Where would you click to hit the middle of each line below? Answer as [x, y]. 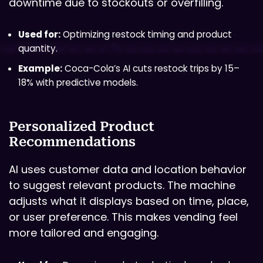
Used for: [39, 35]
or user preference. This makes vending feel [123, 217]
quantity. [38, 49]
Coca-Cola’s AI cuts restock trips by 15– [151, 69]
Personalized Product [82, 127]
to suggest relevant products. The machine [122, 186]
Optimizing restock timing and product [146, 35]
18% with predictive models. [78, 83]
